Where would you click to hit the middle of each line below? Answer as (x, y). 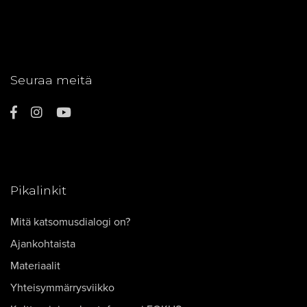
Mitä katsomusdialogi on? (70, 222)
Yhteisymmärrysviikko (62, 288)
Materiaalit (35, 266)
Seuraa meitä (51, 80)
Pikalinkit (38, 190)
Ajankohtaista (43, 244)
